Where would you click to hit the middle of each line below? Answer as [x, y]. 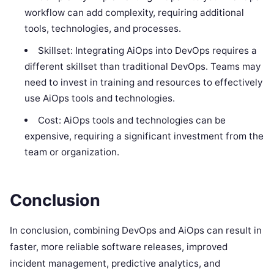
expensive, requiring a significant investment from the [144, 136]
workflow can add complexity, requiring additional [135, 12]
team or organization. [72, 152]
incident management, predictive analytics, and [115, 263]
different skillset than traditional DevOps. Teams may [143, 66]
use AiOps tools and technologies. [100, 98]
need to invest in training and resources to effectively [144, 82]
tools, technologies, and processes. [103, 28]
